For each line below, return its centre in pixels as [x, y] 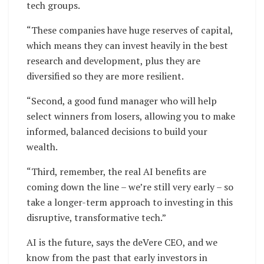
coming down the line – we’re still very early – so [130, 187]
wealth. [42, 146]
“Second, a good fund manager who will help [122, 100]
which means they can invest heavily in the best [127, 45]
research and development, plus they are [113, 60]
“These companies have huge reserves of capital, [130, 30]
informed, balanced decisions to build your [117, 131]
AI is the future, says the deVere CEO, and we [122, 242]
